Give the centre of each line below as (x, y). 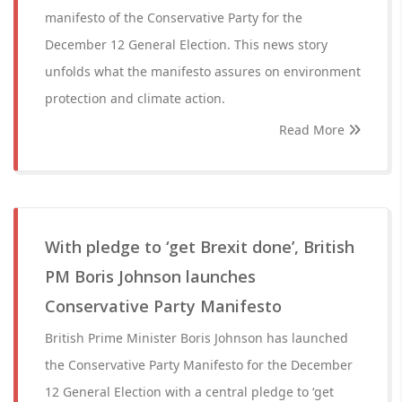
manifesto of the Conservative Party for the (174, 17)
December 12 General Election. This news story (186, 44)
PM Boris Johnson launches (150, 276)
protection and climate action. (135, 98)
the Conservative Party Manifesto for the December (199, 365)
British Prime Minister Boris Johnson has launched (197, 338)
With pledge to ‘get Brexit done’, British (200, 247)
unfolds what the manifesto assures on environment (203, 71)
